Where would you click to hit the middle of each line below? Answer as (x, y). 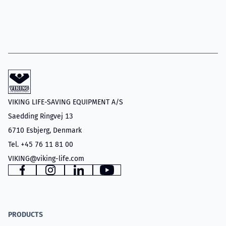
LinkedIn (94, 175)
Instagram (68, 175)
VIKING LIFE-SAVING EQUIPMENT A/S (66, 102)
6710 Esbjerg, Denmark (45, 130)
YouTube (122, 175)
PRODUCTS (25, 215)
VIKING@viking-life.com (46, 159)
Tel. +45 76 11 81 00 (41, 145)
